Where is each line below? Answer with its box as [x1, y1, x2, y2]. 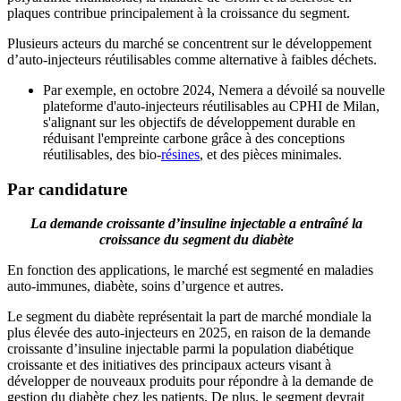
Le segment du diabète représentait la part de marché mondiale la [7, 309, 371, 325]
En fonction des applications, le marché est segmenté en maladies [7, 262, 373, 278]
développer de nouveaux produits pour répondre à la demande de [7, 373, 373, 389]
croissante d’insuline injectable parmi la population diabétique [7, 341, 354, 357]
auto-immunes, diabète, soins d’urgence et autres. [7, 278, 284, 294]
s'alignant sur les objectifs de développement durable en [43, 114, 355, 130]
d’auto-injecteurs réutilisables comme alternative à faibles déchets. [7, 51, 377, 67]
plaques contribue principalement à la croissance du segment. [7, 4, 350, 21]
